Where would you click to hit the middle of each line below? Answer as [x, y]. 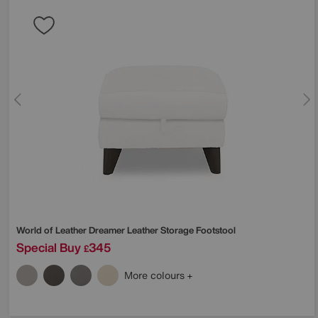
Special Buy [49, 248]
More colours [156, 275]
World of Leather [53, 231]
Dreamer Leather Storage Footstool [162, 231]
